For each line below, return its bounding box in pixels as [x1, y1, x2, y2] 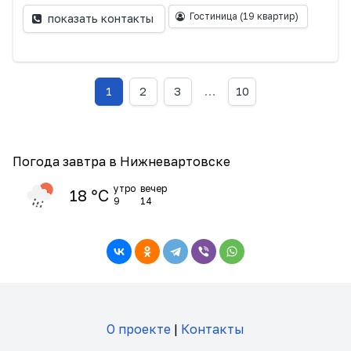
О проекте [107, 320, 171, 337]
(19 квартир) [239, 9, 299, 22]
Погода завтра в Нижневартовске [13, 153, 230, 169]
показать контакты [48, 12, 154, 26]
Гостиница [189, 9, 240, 22]
